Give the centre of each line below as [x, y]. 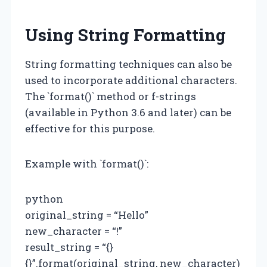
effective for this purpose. [90, 128]
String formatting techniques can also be [128, 64]
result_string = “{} [69, 247]
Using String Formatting [125, 35]
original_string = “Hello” [87, 215]
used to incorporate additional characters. [131, 80]
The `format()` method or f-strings [111, 96]
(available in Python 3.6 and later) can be [128, 112]
